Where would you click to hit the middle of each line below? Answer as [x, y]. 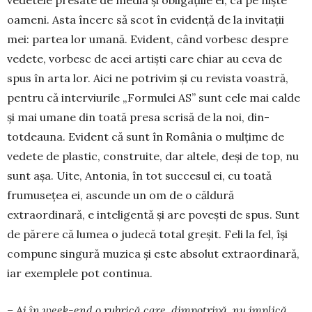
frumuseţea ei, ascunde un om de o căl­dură [120, 195]
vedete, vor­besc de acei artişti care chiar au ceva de [145, 59]
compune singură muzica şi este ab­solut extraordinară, [153, 254]
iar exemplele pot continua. [80, 273]
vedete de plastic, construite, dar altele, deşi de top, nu [153, 156]
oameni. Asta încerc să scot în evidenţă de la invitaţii [146, 20]
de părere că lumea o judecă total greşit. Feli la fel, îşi [147, 234]
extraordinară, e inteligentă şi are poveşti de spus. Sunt [153, 215]
